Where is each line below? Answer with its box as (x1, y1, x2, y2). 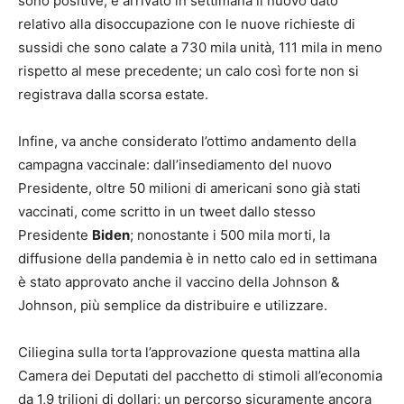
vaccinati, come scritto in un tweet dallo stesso (18, 203, 316, 221)
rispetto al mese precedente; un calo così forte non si (18, 62, 359, 80)
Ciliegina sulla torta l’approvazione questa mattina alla (18, 344, 360, 362)
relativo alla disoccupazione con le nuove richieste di (18, 15, 355, 33)
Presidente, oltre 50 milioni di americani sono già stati (18, 179, 361, 197)
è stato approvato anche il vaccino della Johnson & (18, 273, 340, 291)
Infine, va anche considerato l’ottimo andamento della (18, 133, 356, 151)
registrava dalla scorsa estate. (18, 86, 208, 104)
